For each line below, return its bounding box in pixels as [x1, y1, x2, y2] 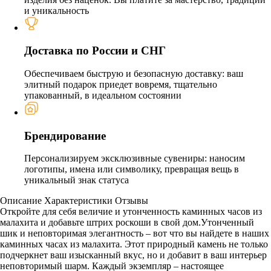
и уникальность [24, 5, 89, 16]
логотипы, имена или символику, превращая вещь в [24, 164, 239, 175]
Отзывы [115, 195, 148, 206]
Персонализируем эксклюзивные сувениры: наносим [24, 153, 245, 164]
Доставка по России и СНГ [24, 44, 166, 57]
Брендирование [24, 129, 106, 142]
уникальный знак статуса [24, 175, 129, 186]
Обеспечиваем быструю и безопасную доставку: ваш [24, 68, 243, 79]
